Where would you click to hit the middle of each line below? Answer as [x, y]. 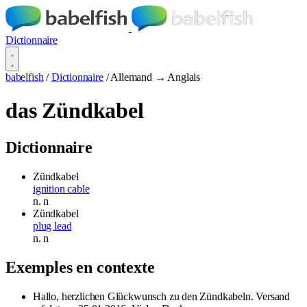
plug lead [52, 225]
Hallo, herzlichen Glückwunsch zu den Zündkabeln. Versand [162, 296]
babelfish [25, 77]
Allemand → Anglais [156, 77]
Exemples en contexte [80, 267]
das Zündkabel [75, 111]
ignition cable [61, 188]
